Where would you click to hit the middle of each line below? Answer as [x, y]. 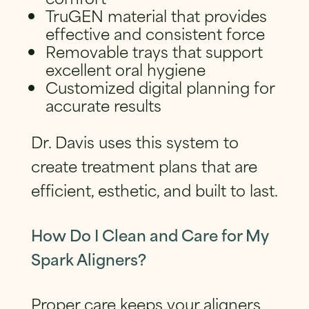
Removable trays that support [154, 50]
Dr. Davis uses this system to [134, 141]
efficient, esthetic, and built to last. [154, 189]
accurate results [104, 104]
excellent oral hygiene [126, 68]
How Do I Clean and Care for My [150, 234]
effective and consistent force [156, 32]
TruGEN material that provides [157, 14]
